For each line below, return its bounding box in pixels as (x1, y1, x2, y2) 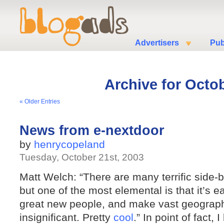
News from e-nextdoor (19, 123, 164, 138)
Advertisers (135, 38, 179, 47)
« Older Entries (19, 98, 60, 105)
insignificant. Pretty (19, 211, 113, 223)
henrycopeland (34, 138, 105, 150)
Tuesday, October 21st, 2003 (19, 152, 144, 162)
